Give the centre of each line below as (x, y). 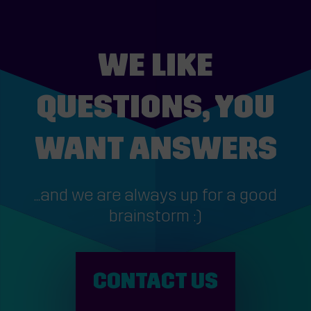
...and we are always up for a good (155, 197)
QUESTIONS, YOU (155, 110)
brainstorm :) (155, 218)
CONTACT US (155, 283)
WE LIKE (155, 68)
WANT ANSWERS (155, 151)
